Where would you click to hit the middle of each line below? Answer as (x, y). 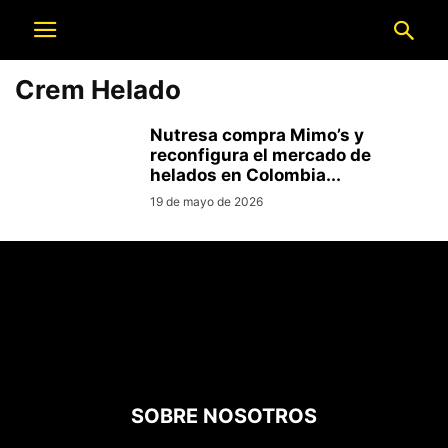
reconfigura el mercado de (260, 155)
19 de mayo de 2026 (206, 201)
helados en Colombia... (245, 175)
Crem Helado (98, 89)
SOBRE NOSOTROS (224, 416)
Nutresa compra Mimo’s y (257, 135)
